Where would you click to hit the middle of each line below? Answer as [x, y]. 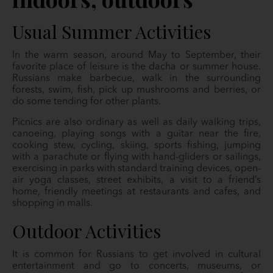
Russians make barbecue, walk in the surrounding [136, 79]
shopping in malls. [54, 204]
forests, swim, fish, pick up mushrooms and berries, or [136, 90]
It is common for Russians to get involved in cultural [136, 255]
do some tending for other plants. [88, 102]
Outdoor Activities [87, 231]
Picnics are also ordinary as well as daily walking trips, [136, 122]
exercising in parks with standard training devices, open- [136, 169]
